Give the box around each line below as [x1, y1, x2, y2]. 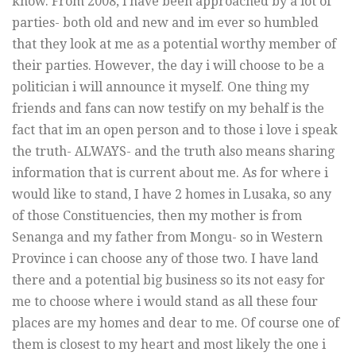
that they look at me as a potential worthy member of [12, 36, 336, 52]
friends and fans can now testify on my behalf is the [12, 100, 324, 116]
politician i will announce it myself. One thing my [12, 79, 309, 95]
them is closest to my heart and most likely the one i [12, 336, 326, 352]
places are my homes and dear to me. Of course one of [12, 315, 339, 331]
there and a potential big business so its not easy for [12, 272, 325, 288]
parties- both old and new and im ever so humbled [12, 14, 319, 30]
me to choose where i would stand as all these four [12, 293, 318, 309]
